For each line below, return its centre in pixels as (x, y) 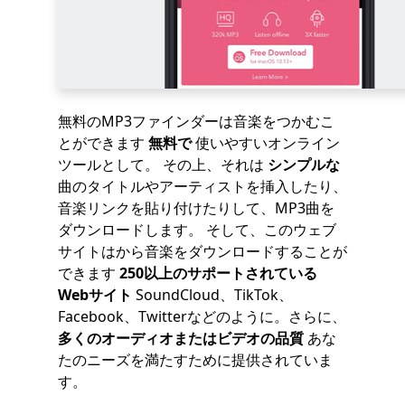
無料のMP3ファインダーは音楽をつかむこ (196, 121)
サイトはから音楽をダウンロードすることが (202, 251)
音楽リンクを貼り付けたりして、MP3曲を (196, 208)
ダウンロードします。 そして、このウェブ (197, 230)
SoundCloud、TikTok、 (212, 295)
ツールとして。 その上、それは (163, 165)
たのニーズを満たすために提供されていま (195, 360)
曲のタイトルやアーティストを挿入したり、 (202, 186)
